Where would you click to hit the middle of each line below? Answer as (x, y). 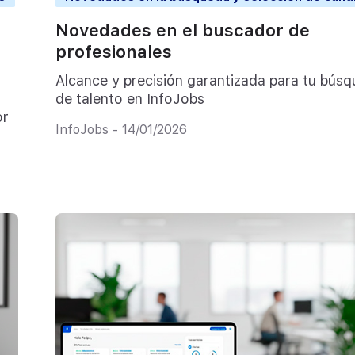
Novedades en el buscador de (182, 30)
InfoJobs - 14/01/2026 (121, 129)
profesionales (113, 51)
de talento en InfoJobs (130, 99)
